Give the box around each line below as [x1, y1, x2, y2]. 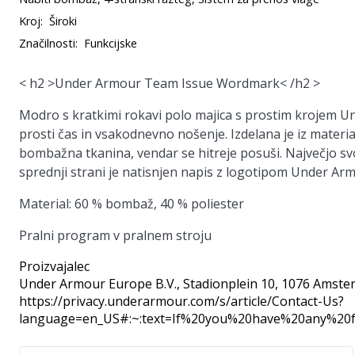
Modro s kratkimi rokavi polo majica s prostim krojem [19, 106, 340, 124]
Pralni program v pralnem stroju [19, 227, 212, 244]
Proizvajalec [19, 258, 90, 275]
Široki [49, 13, 77, 29]
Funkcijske [84, 36, 137, 51]
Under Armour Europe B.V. [19, 275, 177, 292]
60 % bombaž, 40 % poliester [71, 195, 244, 212]
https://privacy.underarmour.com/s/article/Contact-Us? [19, 292, 344, 310]
